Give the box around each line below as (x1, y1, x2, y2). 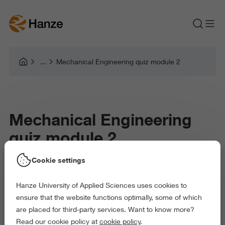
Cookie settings (31, 155, 85, 164)
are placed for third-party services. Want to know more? (16, 205, 194, 213)
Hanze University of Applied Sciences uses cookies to (16, 181, 187, 189)
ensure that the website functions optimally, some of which (16, 193, 202, 201)
